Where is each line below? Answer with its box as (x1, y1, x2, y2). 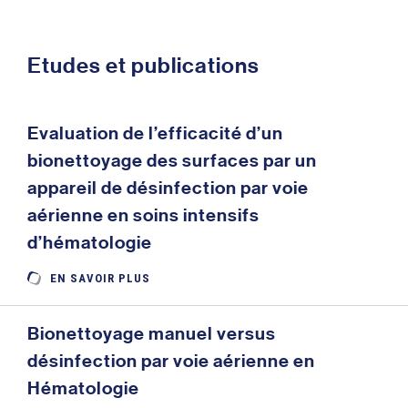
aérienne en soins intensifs (27, 203, 260, 226)
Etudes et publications (27, 52, 260, 78)
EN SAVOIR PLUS (50, 270, 150, 285)
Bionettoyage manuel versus (27, 321, 276, 344)
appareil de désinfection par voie (27, 176, 309, 199)
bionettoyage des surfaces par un (27, 148, 317, 171)
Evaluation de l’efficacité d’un (27, 121, 283, 144)
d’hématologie (27, 230, 152, 253)
